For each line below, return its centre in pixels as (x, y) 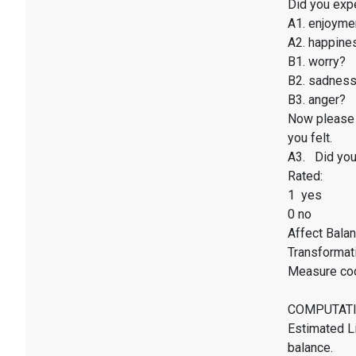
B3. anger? (317, 100)
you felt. (310, 138)
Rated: (305, 176)
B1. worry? (317, 62)
